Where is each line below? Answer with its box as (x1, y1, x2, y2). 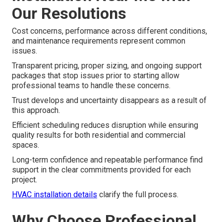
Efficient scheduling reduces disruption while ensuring (12, 120, 198, 130)
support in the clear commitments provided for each (12, 165, 191, 175)
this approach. (12, 106, 60, 115)
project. (12, 175, 37, 185)
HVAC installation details (12, 190, 97, 200)
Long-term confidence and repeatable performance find (12, 155, 203, 165)
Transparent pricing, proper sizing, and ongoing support (12, 61, 202, 71)
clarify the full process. (97, 190, 178, 200)
